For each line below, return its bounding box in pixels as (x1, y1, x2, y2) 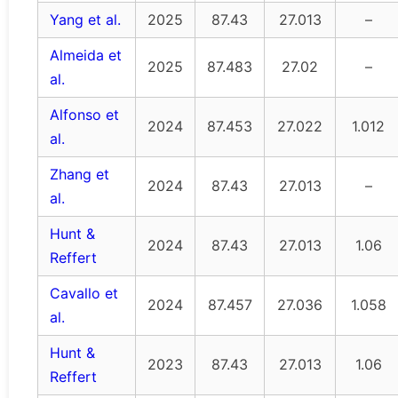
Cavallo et (50, 284, 118, 303)
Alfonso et (50, 106, 119, 124)
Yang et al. (50, 11, 121, 29)
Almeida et (50, 46, 122, 65)
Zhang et (50, 165, 109, 184)
